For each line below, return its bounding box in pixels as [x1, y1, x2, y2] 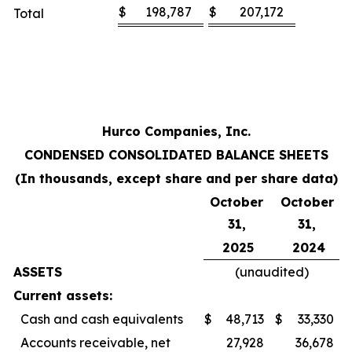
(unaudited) [234, 264, 309, 280]
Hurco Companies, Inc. [101, 123, 251, 139]
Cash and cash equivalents [20, 311, 183, 327]
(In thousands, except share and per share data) [14, 170, 338, 186]
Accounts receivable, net [20, 335, 170, 350]
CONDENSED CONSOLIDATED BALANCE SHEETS [24, 147, 328, 163]
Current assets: [13, 288, 112, 303]
